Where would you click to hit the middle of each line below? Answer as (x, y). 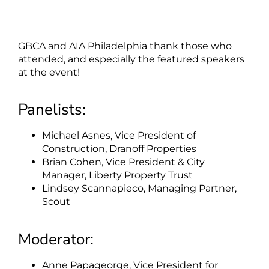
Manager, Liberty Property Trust (117, 175)
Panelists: (52, 110)
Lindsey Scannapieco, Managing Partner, (139, 189)
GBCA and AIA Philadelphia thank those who (125, 46)
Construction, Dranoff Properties (119, 149)
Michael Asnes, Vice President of (119, 136)
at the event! (49, 72)
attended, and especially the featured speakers (131, 59)
